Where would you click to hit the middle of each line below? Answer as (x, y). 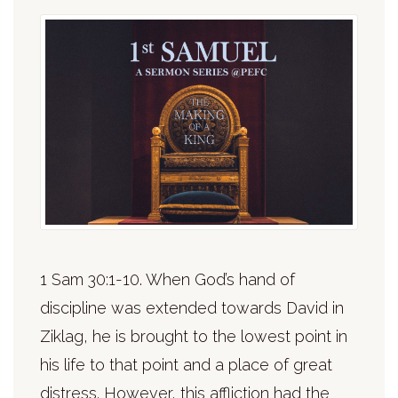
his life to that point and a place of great (186, 364)
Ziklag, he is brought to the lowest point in (194, 336)
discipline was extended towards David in (192, 307)
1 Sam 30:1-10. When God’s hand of (167, 279)
